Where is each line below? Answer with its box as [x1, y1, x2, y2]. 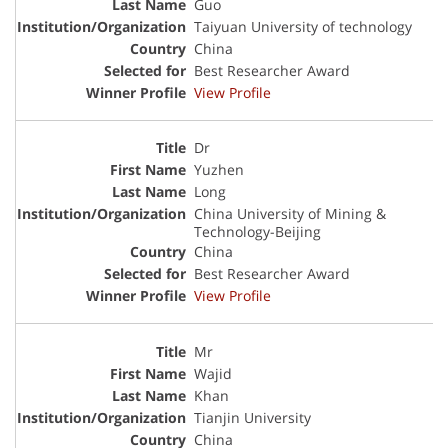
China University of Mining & [194, 204, 386, 224]
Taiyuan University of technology [194, 16, 412, 36]
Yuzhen [194, 160, 244, 180]
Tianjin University [194, 407, 311, 427]
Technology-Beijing [194, 222, 321, 242]
